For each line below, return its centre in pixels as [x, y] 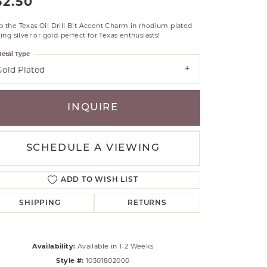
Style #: [70, 261]
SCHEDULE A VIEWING [93, 148]
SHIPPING [40, 204]
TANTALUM [121, 27]
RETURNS [147, 204]
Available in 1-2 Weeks [115, 246]
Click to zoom [159, 252]
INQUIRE [93, 108]
